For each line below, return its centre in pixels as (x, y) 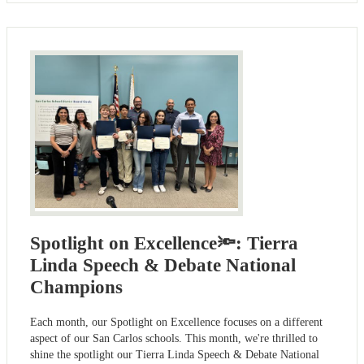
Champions (76, 287)
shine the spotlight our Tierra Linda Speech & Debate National (175, 354)
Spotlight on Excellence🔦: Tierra (164, 243)
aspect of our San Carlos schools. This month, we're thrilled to (174, 338)
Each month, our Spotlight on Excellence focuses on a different (176, 322)
